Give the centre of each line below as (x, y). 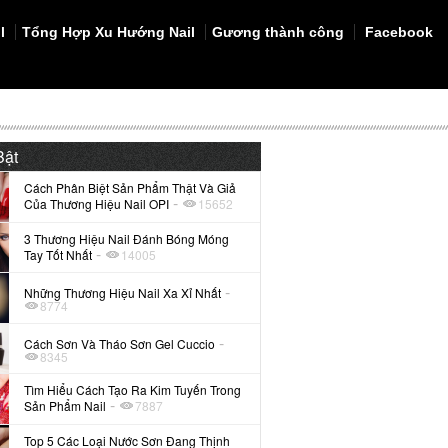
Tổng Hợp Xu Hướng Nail (108, 32)
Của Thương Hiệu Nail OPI (97, 204)
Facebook (397, 32)
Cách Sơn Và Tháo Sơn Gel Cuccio (120, 343)
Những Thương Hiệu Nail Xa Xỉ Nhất (123, 293)
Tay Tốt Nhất (58, 254)
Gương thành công (278, 32)
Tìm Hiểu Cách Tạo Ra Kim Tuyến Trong (133, 390)
